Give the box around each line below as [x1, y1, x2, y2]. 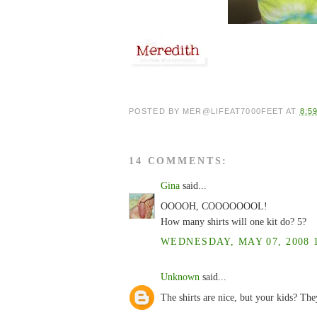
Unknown [161, 271, 200, 282]
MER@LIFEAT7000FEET [183, 106, 284, 115]
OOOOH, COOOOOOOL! [161, 200, 267, 212]
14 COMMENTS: [129, 154, 229, 166]
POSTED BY [129, 106, 183, 115]
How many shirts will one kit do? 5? [161, 216, 306, 228]
